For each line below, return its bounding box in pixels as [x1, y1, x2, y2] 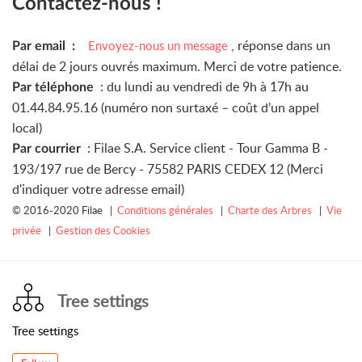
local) [12, 118, 45, 137]
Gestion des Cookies [56, 222, 150, 238]
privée [12, 222, 44, 238]
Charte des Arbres [228, 202, 314, 217]
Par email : [12, 39, 82, 53]
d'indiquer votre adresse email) [12, 179, 187, 198]
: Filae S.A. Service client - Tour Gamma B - [87, 138, 328, 157]
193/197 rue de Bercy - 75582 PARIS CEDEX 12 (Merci [12, 159, 323, 178]
